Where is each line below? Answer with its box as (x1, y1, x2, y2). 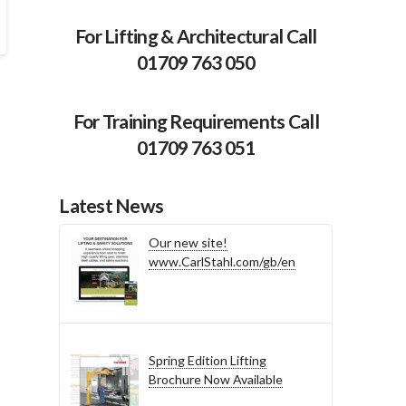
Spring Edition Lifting (148, 353, 266, 369)
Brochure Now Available (148, 372, 283, 388)
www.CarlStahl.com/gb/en (148, 254, 295, 270)
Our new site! (148, 235, 227, 251)
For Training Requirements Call (72, 110, 319, 133)
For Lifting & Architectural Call (75, 24, 317, 47)
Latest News (59, 193, 164, 217)
